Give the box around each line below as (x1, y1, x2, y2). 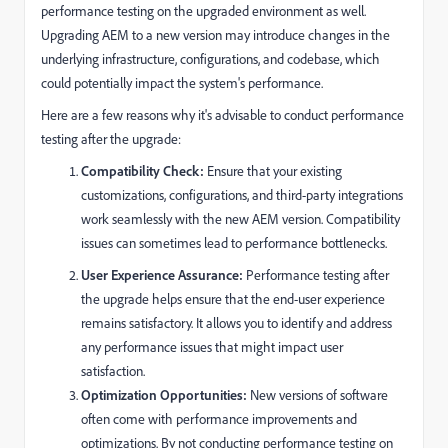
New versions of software (247, 386, 388, 404)
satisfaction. (81, 362, 145, 380)
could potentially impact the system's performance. (41, 74, 323, 92)
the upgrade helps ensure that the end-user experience (81, 290, 385, 308)
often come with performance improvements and (81, 410, 357, 428)
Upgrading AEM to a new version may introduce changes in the (41, 26, 390, 44)
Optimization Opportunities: (81, 386, 247, 403)
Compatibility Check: (81, 162, 204, 179)
